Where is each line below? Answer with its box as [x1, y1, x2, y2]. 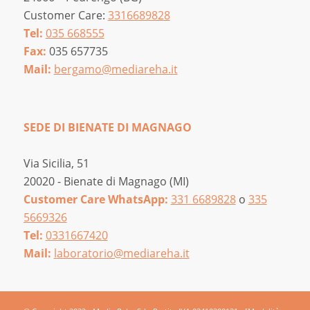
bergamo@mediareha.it [53, 62, 178, 77]
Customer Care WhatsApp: [23, 191, 171, 207]
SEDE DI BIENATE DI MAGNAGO [23, 119, 192, 135]
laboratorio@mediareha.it [53, 245, 190, 261]
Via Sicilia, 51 [23, 155, 89, 171]
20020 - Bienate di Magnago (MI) [23, 173, 189, 189]
